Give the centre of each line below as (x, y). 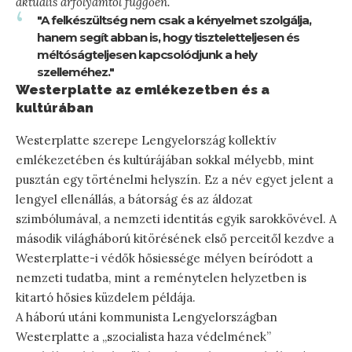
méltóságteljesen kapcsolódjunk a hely (147, 55)
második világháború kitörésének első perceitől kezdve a (175, 238)
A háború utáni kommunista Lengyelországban (147, 317)
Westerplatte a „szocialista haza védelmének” (143, 336)
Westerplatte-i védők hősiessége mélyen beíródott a (164, 258)
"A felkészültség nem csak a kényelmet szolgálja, (174, 20)
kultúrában (55, 108)
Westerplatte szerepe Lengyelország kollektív (146, 140)
